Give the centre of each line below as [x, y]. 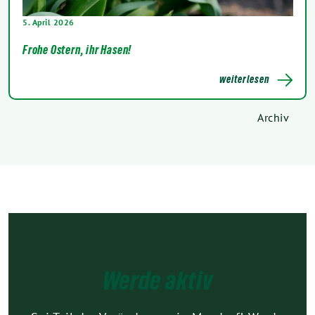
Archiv [273, 118]
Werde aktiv [157, 281]
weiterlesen [244, 79]
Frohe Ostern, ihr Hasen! [77, 50]
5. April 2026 [49, 22]
